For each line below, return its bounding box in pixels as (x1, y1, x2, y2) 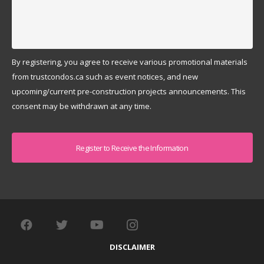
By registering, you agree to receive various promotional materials (11, 57, 247, 68)
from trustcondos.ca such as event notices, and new (11, 71, 198, 82)
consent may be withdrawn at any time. (11, 101, 151, 112)
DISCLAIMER (109, 242, 155, 252)
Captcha (11, 123, 45, 134)
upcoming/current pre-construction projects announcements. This (11, 86, 246, 97)
